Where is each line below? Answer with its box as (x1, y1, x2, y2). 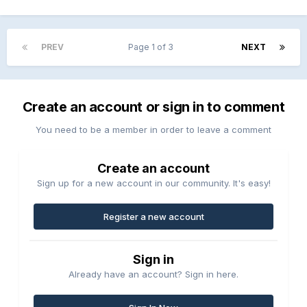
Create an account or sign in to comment (22, 98, 285, 115)
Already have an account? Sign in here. (69, 268, 238, 280)
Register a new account (103, 210, 204, 222)
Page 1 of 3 (127, 41, 177, 52)
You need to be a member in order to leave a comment (36, 123, 271, 135)
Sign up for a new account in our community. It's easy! (36, 177, 271, 188)
